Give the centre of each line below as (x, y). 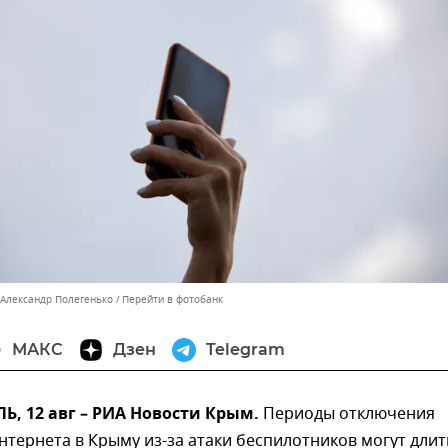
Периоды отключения (347, 414)
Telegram (245, 350)
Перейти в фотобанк (172, 300)
